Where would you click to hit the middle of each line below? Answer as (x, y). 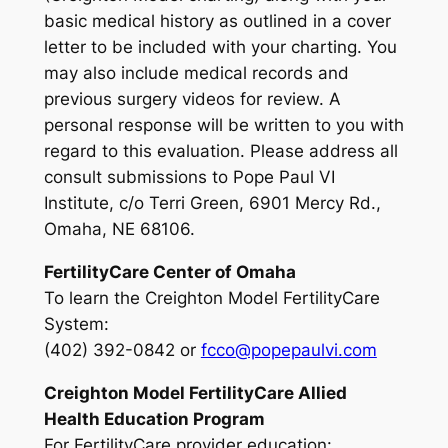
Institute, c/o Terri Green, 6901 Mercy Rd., (212, 203)
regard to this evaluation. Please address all (220, 151)
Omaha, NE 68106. (119, 229)
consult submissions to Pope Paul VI (189, 177)
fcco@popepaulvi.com (288, 349)
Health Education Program (154, 418)
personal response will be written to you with (223, 125)
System (73, 323)
